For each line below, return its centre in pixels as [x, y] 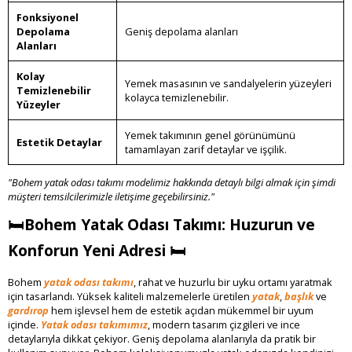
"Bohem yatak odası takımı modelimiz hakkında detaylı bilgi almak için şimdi [172, 182]
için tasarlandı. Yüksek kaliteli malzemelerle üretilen [129, 297]
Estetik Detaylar [59, 142]
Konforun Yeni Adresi [89, 250]
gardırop [28, 311]
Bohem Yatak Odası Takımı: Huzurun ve [170, 224]
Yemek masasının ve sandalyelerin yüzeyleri [228, 83]
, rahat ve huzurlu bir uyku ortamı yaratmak [233, 282]
